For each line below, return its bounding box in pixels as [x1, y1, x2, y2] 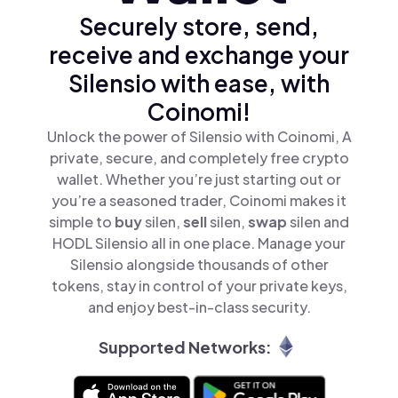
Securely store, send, [79, 12, 319, 41]
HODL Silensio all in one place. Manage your [52, 234, 346, 252]
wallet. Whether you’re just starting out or [57, 170, 341, 188]
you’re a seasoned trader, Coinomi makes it [52, 191, 346, 210]
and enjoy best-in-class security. [87, 298, 311, 316]
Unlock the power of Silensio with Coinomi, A [46, 127, 352, 146]
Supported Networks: [98, 336, 272, 357]
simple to [49, 212, 115, 231]
